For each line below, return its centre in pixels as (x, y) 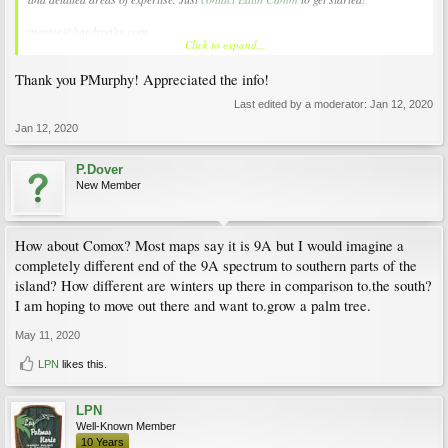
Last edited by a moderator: (302, 103)
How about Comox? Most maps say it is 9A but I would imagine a (209, 245)
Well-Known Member (126, 425)
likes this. (83, 363)
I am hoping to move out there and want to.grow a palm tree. (193, 305)
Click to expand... (225, 45)
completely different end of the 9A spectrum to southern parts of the (216, 265)
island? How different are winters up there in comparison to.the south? (223, 285)
